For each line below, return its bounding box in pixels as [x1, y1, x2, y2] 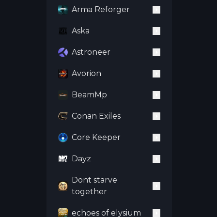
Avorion [72, 69, 101, 78]
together [72, 187, 107, 196]
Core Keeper [72, 133, 121, 142]
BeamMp [72, 90, 107, 99]
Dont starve [72, 175, 117, 185]
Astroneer [72, 47, 110, 57]
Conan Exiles [72, 111, 121, 121]
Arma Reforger [72, 5, 130, 14]
